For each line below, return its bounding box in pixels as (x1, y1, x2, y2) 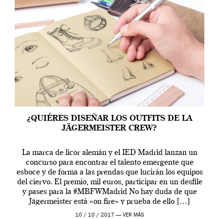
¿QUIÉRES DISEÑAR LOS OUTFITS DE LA (27, 114, 192, 123)
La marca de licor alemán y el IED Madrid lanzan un (22, 149, 197, 157)
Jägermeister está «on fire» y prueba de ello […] (29, 197, 190, 206)
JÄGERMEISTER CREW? (62, 124, 157, 132)
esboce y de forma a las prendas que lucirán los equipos (16, 168, 203, 176)
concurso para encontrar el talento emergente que (25, 158, 194, 167)
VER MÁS (122, 212, 144, 218)
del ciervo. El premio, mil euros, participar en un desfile (17, 178, 202, 186)
